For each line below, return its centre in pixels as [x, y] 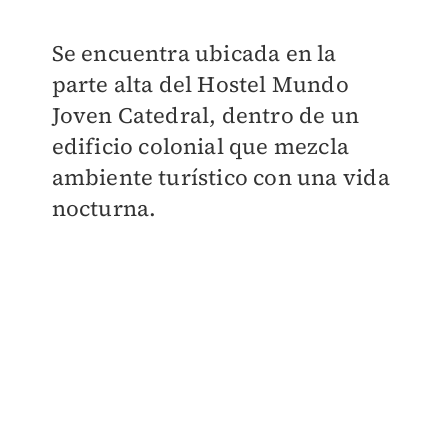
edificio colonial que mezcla [200, 146]
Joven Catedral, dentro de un [205, 115]
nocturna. [106, 208]
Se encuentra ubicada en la [194, 53]
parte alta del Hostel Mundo [200, 84]
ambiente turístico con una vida [220, 177]
